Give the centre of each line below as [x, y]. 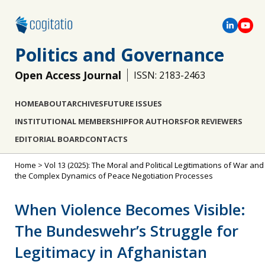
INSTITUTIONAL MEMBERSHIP [72, 121]
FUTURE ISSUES [133, 104]
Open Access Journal [68, 75]
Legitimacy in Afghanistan [111, 252]
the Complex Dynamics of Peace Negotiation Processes [114, 176]
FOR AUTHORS [156, 121]
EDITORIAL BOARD [50, 139]
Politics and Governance [119, 55]
